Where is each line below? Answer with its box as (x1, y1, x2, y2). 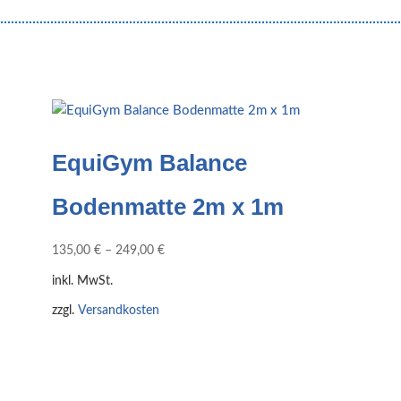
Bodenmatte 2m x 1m (51, 193, 284, 220)
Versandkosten (77, 304, 159, 318)
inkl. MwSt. (51, 275, 113, 288)
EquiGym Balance (51, 149, 247, 176)
